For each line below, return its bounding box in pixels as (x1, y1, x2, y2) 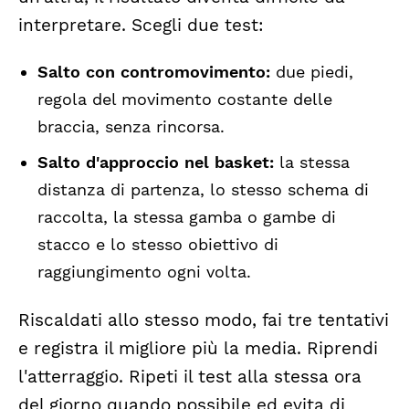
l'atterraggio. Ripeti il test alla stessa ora (18, 366, 362, 387)
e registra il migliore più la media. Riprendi (18, 338, 378, 359)
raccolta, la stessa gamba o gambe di (37, 207, 336, 227)
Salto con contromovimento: (37, 62, 270, 82)
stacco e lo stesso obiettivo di (37, 235, 278, 255)
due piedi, (269, 62, 353, 82)
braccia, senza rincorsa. (37, 117, 225, 137)
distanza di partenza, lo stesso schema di (37, 180, 369, 200)
